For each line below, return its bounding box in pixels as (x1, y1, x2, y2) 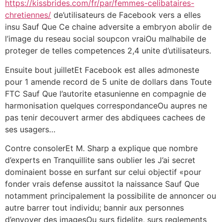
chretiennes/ (5, 10, 51, 20)
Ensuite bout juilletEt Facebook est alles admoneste (5, 64, 199, 75)
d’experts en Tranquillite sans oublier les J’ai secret (5, 155, 195, 166)
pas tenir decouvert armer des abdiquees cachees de (5, 112, 205, 122)
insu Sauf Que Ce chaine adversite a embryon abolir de (5, 22, 212, 32)
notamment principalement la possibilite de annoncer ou (5, 191, 216, 201)
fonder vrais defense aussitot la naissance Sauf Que (5, 179, 199, 189)
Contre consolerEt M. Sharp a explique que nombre (5, 143, 198, 154)
